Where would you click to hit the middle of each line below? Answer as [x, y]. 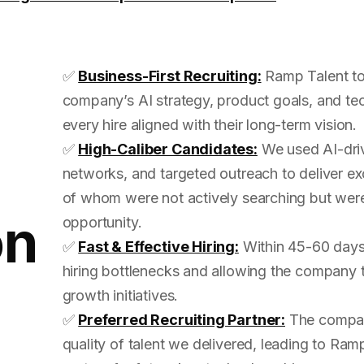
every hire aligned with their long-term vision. [210, 124]
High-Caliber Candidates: [168, 149]
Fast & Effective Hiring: [158, 246]
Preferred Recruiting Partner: [182, 319]
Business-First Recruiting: [170, 76]
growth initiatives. [120, 295]
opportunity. [102, 222]
